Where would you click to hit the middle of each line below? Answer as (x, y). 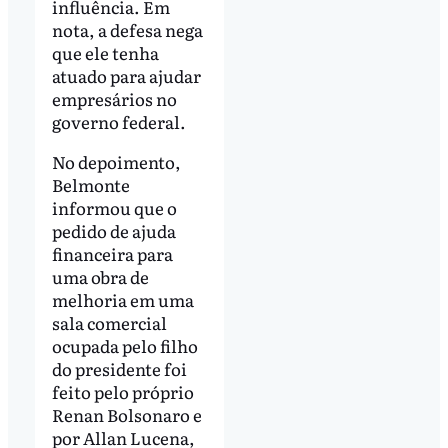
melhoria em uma (122, 300)
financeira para (112, 254)
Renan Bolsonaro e (126, 415)
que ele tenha (105, 53)
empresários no (114, 99)
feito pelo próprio (122, 392)
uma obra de (100, 277)
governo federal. (118, 122)
